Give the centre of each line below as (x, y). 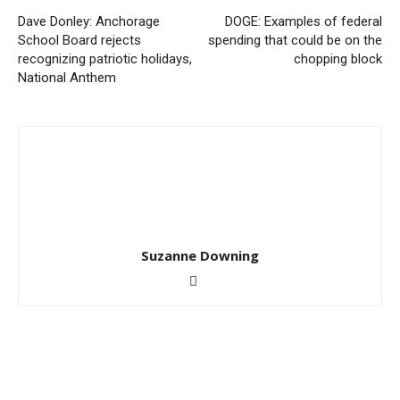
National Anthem (67, 78)
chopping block (338, 59)
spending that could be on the (295, 40)
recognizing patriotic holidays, (105, 59)
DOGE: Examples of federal (304, 21)
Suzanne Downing (200, 255)
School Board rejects (79, 40)
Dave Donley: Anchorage (89, 21)
